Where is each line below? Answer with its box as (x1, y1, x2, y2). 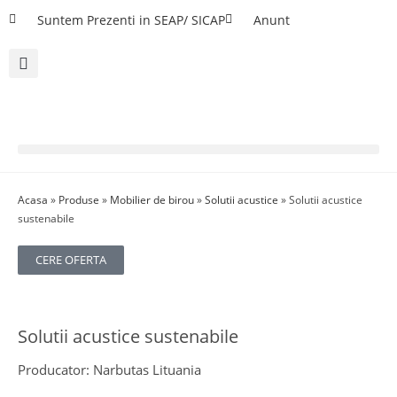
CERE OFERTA (35, 252, 106, 268)
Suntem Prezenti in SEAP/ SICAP (37, 12, 225, 28)
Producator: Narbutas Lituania (18, 361, 201, 378)
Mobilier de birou (110, 192, 194, 206)
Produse (58, 192, 99, 206)
